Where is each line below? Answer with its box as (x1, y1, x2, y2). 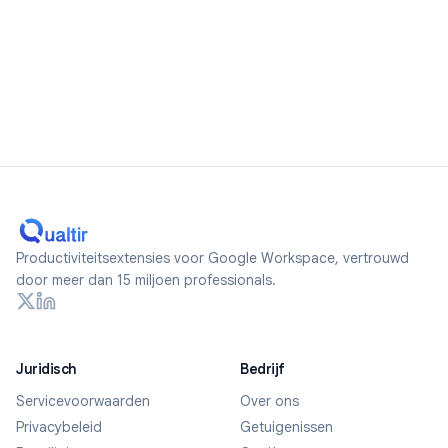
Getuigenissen (240, 418, 333, 436)
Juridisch (16, 360, 77, 378)
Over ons (240, 392, 299, 410)
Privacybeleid (16, 418, 102, 436)
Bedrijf (240, 360, 285, 378)
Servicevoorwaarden (16, 392, 150, 410)
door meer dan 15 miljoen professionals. (16, 271, 276, 289)
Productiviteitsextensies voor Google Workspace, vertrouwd (16, 249, 409, 267)
